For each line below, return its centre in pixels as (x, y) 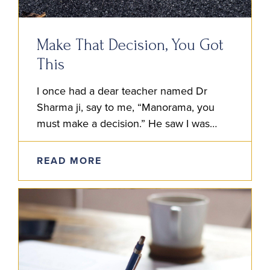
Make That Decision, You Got (130, 45)
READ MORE (69, 160)
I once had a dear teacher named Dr (122, 91)
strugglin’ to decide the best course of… (129, 140)
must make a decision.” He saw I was (123, 123)
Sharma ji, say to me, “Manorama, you (126, 107)
